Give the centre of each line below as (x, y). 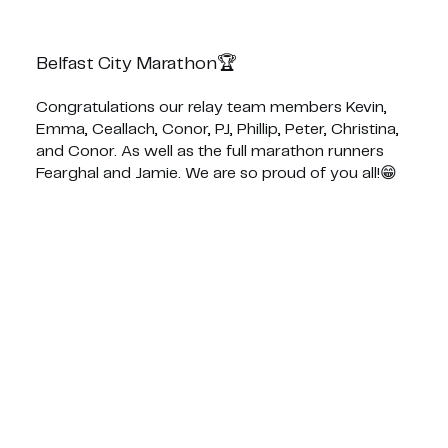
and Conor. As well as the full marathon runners (209, 152)
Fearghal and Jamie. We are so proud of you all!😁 (216, 174)
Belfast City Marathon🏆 (136, 64)
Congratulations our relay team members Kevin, (211, 108)
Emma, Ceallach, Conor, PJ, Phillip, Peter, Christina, (217, 130)
